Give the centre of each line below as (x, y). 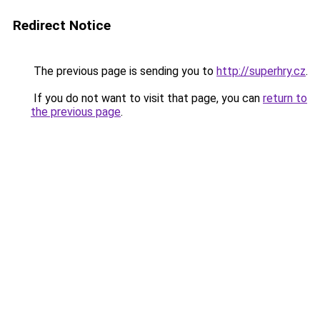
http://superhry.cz (261, 71)
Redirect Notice (62, 25)
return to (285, 98)
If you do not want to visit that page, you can (147, 98)
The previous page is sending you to (124, 71)
